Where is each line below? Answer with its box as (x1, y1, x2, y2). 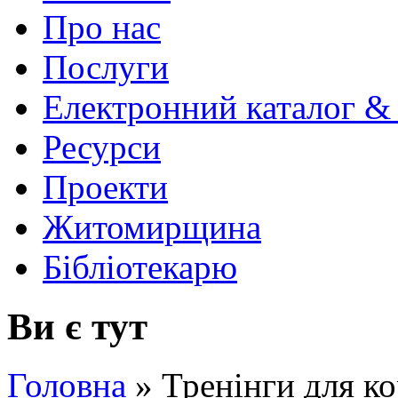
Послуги (43, 47, 169, 86)
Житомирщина (43, 207, 261, 246)
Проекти (43, 167, 168, 206)
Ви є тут (7, 305, 147, 347)
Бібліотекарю (43, 247, 237, 286)
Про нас (43, 7, 161, 46)
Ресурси (43, 127, 161, 166)
